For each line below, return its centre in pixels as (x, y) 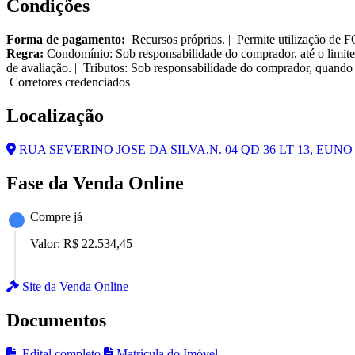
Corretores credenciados (68, 82)
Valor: (47, 243)
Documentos (56, 320)
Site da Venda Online (74, 286)
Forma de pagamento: (66, 40)
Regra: (25, 54)
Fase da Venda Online (95, 183)
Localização (55, 116)
